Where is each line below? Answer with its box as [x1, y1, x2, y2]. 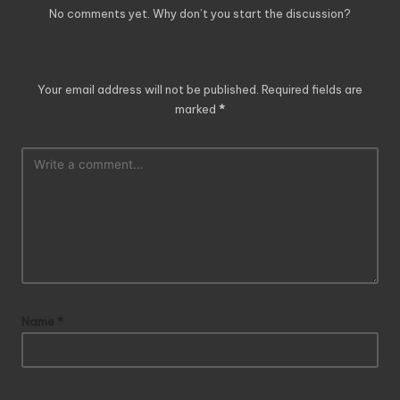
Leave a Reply [132, 50, 268, 76]
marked [175, 101, 219, 116]
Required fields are [262, 81, 362, 96]
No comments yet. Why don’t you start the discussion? [49, 5, 351, 21]
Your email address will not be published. [37, 81, 259, 96]
